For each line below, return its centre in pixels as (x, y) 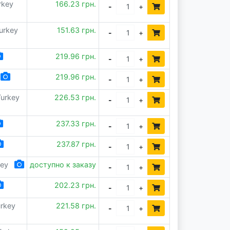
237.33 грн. (76, 123)
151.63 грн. (77, 30)
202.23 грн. (75, 185)
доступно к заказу (63, 165)
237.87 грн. (76, 144)
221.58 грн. (76, 206)
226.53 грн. (75, 97)
